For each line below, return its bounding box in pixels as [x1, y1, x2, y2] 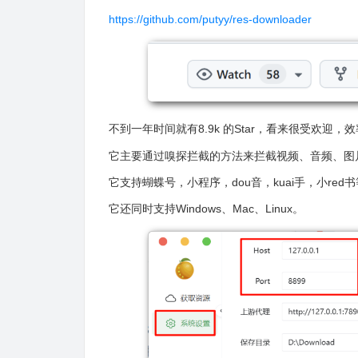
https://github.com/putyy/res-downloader [109, 12, 312, 26]
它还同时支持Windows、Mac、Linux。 [109, 201, 304, 215]
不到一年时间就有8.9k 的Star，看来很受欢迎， [109, 122, 344, 136]
